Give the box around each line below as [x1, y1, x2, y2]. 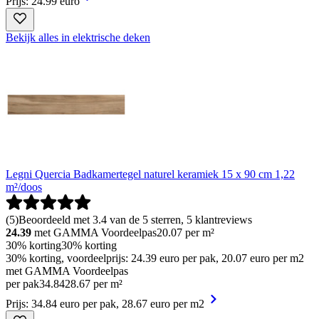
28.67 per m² [65, 278, 122, 290]
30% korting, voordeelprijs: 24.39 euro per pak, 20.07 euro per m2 [6, 252, 304, 264]
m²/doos [6, 181, 42, 193]
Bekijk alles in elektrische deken [6, 31, 150, 43]
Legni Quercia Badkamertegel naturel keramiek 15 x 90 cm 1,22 [6, 168, 295, 180]
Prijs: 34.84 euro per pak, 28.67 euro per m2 [6, 298, 204, 310]
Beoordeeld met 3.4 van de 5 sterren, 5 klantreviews [19, 214, 252, 226]
